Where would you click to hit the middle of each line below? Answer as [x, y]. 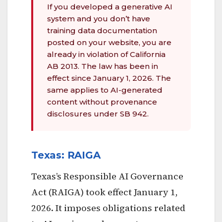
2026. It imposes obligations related [108, 208]
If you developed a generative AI [110, 6]
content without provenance [102, 102]
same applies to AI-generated [105, 90]
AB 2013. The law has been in [103, 66]
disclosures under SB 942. [98, 113]
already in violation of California [106, 54]
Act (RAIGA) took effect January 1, [105, 192]
